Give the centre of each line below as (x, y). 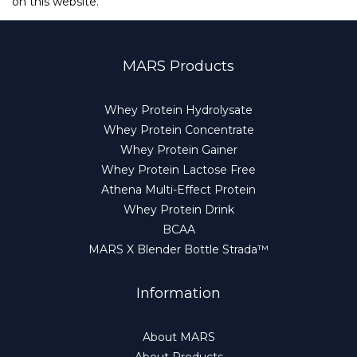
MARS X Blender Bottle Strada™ (178, 250)
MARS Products (178, 67)
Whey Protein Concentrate (178, 130)
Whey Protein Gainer (178, 150)
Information (178, 294)
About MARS (178, 337)
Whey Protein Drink (178, 210)
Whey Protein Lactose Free (178, 170)
